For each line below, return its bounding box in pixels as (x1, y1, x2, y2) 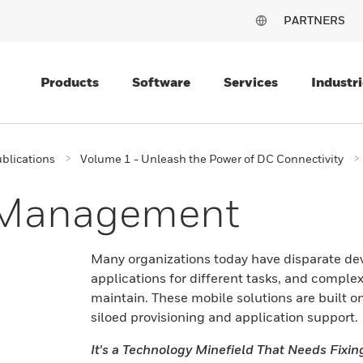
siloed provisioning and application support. (91, 309, 361, 325)
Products (41, 74, 99, 90)
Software (132, 74, 190, 90)
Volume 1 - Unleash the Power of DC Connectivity (80, 152, 344, 165)
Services (224, 74, 278, 90)
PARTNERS (284, 13, 345, 27)
